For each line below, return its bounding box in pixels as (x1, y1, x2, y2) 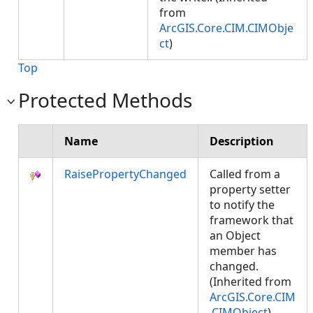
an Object (210, 228, 261, 243)
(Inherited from (210, 274, 291, 289)
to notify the (210, 197, 275, 212)
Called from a (210, 166, 280, 182)
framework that (210, 212, 293, 228)
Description (210, 133, 274, 149)
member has (210, 243, 277, 259)
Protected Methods (18, 87, 192, 113)
